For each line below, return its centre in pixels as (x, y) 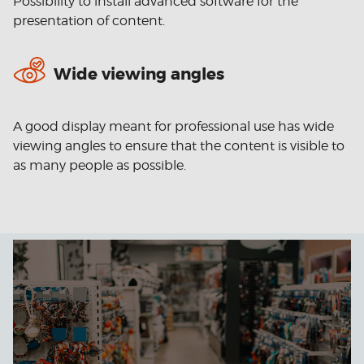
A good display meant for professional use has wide (173, 127)
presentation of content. (89, 21)
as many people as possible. (100, 166)
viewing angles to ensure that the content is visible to (179, 146)
